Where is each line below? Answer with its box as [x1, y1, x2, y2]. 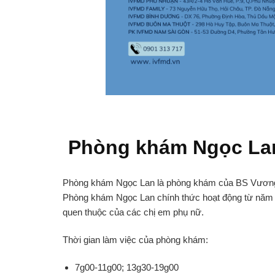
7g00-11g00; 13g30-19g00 [75, 261, 179, 273]
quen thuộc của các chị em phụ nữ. [63, 206, 204, 217]
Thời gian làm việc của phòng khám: [63, 234, 208, 245]
